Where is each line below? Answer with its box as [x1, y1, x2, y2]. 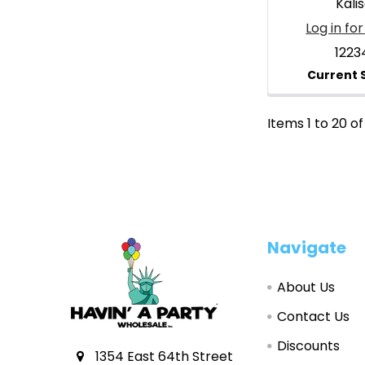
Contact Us [277, 307, 350, 327]
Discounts [277, 336, 341, 356]
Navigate [267, 236, 347, 260]
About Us [277, 278, 336, 297]
